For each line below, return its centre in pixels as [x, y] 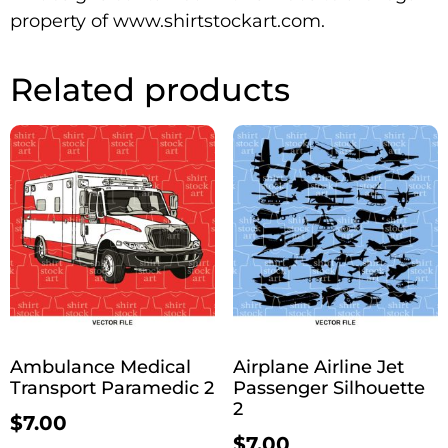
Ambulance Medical [100, 366]
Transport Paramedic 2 [112, 387]
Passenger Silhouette [328, 387]
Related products [150, 89]
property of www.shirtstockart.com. [167, 20]
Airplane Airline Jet [318, 366]
